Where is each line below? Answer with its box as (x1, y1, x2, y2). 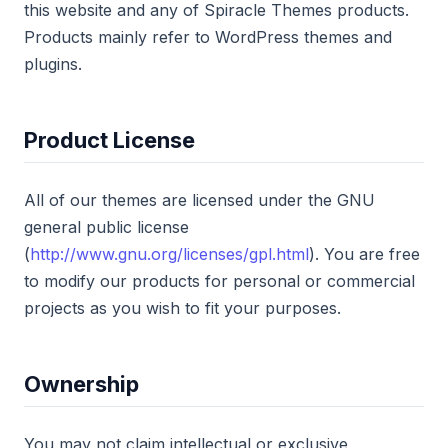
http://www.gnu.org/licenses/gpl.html (30, 244, 309, 264)
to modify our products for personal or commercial (24, 271, 415, 291)
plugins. (24, 54, 82, 74)
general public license (24, 217, 189, 237)
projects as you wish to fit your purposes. (24, 298, 341, 318)
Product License (24, 127, 195, 153)
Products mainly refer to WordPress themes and (24, 27, 392, 47)
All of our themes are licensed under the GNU (24, 190, 375, 210)
